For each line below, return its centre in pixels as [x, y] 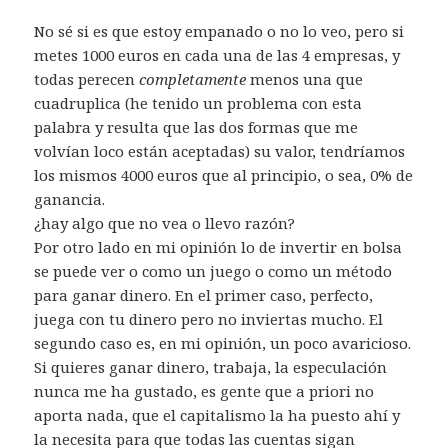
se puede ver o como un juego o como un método [213, 271]
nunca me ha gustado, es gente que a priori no [204, 391]
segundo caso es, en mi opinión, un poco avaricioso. [223, 343]
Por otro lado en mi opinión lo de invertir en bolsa [218, 247]
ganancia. [70, 199]
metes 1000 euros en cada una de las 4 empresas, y [217, 55]
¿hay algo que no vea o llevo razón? [165, 223]
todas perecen [87, 79]
